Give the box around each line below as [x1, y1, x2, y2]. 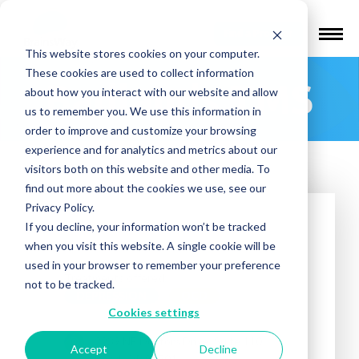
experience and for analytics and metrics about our [24, 142, 277, 156]
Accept [71, 342, 108, 357]
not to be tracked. [24, 276, 115, 291]
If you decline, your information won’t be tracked [24, 219, 266, 233]
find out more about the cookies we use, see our [24, 180, 266, 195]
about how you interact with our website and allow [24, 84, 278, 99]
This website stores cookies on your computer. [24, 46, 260, 60]
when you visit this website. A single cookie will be [24, 238, 276, 252]
